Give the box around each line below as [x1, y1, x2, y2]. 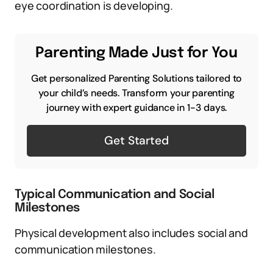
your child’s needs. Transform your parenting [38, 87, 235, 99]
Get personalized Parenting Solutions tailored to [30, 72, 243, 85]
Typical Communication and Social [15, 188, 214, 201]
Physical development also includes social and [15, 225, 248, 240]
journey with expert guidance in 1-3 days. [46, 101, 227, 114]
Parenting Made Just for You [35, 46, 238, 61]
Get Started [104, 133, 169, 148]
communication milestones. [15, 242, 156, 257]
